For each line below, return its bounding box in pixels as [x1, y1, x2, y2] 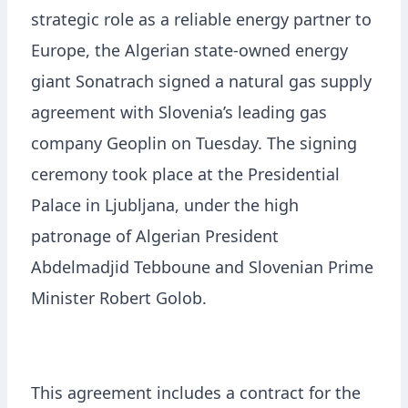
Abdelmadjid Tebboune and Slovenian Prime [31, 261, 373, 279]
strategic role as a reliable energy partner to [31, 14, 372, 31]
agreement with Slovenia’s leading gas [31, 107, 327, 124]
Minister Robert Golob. [31, 292, 207, 310]
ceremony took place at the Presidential [31, 168, 340, 186]
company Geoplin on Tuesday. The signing [31, 138, 357, 155]
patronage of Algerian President [31, 230, 279, 248]
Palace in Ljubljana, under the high [31, 199, 299, 217]
